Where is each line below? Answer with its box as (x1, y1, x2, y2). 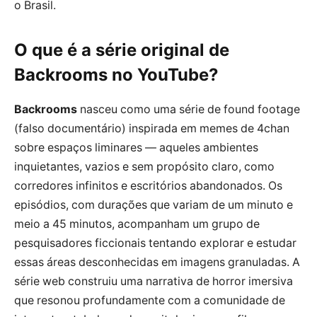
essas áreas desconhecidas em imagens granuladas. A (14, 255, 300, 270)
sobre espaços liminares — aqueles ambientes (14, 141, 258, 155)
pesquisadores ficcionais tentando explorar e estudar (14, 236, 296, 250)
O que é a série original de (14, 40, 229, 61)
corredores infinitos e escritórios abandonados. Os (14, 179, 282, 193)
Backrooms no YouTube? (14, 64, 218, 86)
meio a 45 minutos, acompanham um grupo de (14, 217, 260, 231)
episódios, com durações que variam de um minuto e (14, 198, 293, 212)
